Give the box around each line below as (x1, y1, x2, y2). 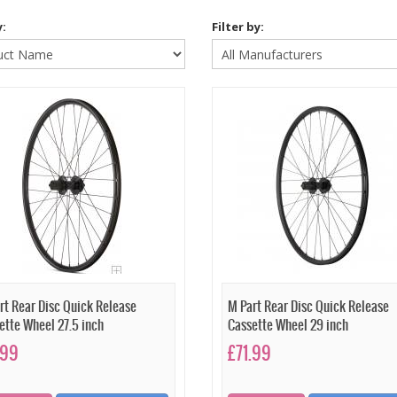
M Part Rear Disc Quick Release (227, 300, 389, 315)
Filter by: (211, 19, 264, 35)
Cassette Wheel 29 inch (227, 318, 348, 333)
